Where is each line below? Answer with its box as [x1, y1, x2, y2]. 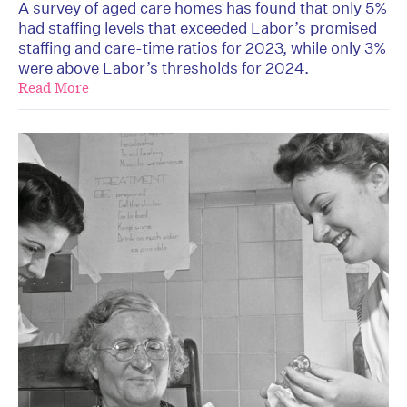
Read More [18, 77, 89, 97]
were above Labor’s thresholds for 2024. [18, 57, 309, 77]
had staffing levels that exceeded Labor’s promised [18, 17, 377, 37]
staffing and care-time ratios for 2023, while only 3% [18, 37, 386, 57]
